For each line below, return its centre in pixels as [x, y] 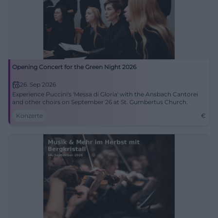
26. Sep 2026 [38, 84]
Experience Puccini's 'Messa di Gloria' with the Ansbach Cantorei [105, 94]
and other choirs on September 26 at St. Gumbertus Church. [100, 102]
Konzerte [29, 116]
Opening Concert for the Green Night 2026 [74, 67]
